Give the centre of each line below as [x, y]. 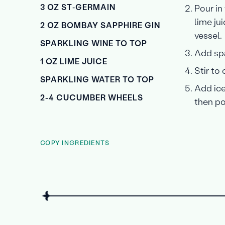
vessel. [208, 35]
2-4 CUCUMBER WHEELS [92, 97]
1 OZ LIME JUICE [74, 61]
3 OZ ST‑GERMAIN [78, 7]
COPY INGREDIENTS [75, 143]
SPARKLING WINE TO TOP [94, 43]
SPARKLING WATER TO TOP [97, 79]
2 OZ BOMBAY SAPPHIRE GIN [100, 25]
